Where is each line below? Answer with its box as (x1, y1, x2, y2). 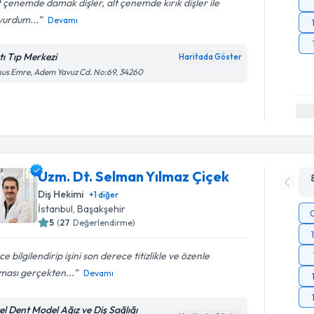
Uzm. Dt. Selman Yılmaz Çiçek (38, 167, 230, 185)
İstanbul (38, 202, 74, 215)
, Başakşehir (73, 202, 126, 215)
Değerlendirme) (73, 217, 136, 228)
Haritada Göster (179, 52, 243, 62)
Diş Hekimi (38, 187, 84, 200)
